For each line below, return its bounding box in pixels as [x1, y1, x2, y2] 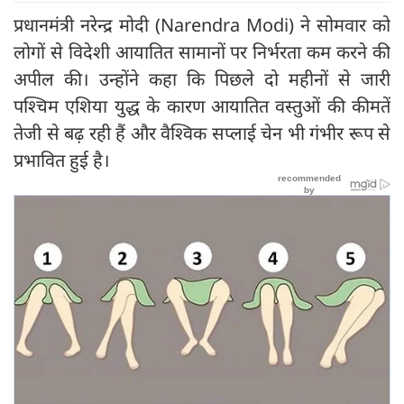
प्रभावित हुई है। [14, 147, 110, 172]
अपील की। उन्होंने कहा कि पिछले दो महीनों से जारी [14, 66, 390, 91]
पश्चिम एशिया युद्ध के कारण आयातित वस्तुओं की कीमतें [14, 93, 390, 118]
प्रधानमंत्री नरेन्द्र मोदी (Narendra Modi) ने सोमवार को [14, 12, 390, 37]
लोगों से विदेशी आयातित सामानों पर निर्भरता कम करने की [14, 39, 390, 64]
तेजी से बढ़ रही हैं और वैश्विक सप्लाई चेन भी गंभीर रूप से [14, 120, 390, 145]
